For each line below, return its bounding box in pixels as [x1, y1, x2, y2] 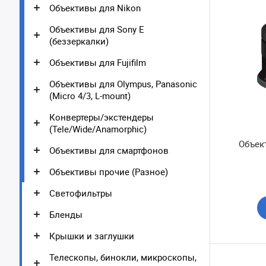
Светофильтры [49, 187, 112, 199]
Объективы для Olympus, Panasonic [49, 78, 197, 90]
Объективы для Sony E [49, 23, 144, 35]
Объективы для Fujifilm [49, 56, 146, 68]
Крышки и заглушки [49, 230, 134, 242]
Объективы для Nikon [49, 2, 141, 14]
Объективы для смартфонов [49, 144, 169, 156]
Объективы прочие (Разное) [49, 166, 168, 178]
